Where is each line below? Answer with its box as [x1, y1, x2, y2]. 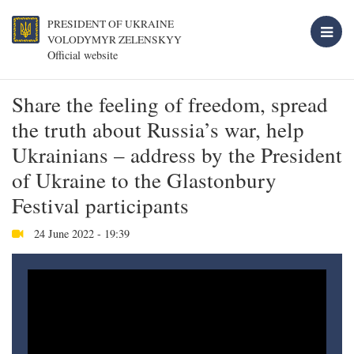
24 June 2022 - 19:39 [31, 226, 130, 241]
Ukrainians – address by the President [12, 141, 342, 169]
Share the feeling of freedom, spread [12, 90, 328, 119]
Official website [47, 47, 118, 62]
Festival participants [12, 191, 189, 220]
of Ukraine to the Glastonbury [12, 166, 277, 194]
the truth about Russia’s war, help [12, 115, 304, 144]
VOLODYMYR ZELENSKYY [47, 32, 182, 47]
